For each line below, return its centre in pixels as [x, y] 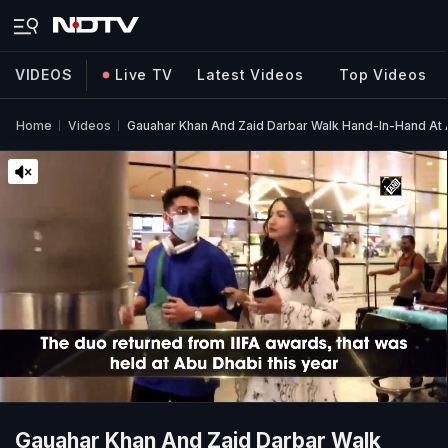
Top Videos [383, 74]
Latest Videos [250, 74]
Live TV [144, 74]
